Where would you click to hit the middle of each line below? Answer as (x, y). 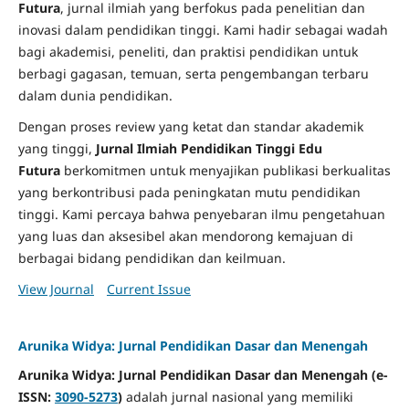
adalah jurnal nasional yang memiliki (239, 396)
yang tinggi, (57, 148)
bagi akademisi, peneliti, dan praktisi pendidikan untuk (188, 51)
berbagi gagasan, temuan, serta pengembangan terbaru (193, 73)
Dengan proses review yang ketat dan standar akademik (190, 126)
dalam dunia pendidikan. (95, 95)
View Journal (56, 288)
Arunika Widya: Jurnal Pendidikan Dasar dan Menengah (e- (203, 374)
